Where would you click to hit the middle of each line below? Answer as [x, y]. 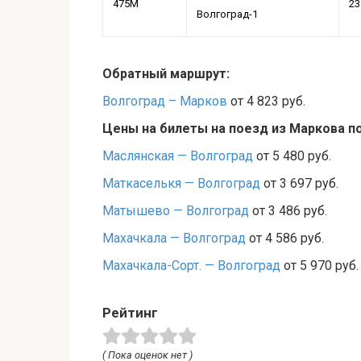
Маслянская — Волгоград [178, 156]
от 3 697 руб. [299, 184]
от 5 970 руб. [320, 266]
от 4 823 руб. [266, 102]
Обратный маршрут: [166, 74]
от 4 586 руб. [285, 239]
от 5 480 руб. [292, 156]
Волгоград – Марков [165, 102]
